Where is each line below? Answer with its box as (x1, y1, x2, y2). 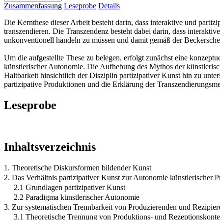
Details (98, 1, 120, 10)
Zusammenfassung (4, 1, 62, 10)
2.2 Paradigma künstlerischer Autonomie (14, 192, 139, 201)
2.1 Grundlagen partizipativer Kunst (14, 183, 125, 192)
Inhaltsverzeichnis (4, 140, 96, 153)
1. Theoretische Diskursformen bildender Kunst (4, 163, 151, 172)
